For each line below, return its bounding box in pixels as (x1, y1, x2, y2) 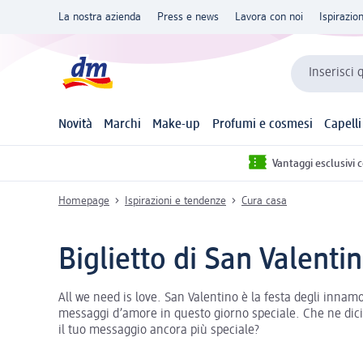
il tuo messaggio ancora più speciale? (58, 323, 259, 337)
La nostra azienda (58, 11, 141, 23)
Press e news (157, 11, 219, 23)
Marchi (104, 118, 142, 132)
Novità (58, 118, 92, 132)
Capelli (323, 118, 361, 132)
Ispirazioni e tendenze (125, 194, 226, 207)
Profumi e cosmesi (211, 118, 313, 132)
